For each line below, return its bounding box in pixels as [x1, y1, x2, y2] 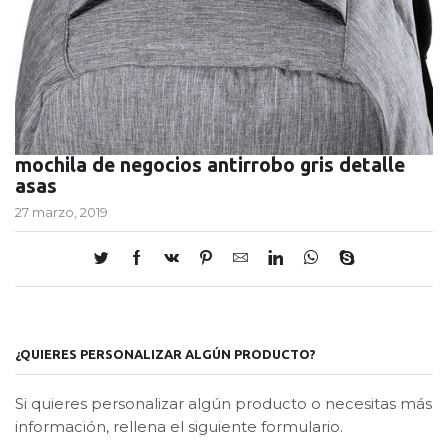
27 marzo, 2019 [15, 203, 108, 220]
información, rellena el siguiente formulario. [15, 418, 343, 437]
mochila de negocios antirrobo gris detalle [15, 153, 405, 176]
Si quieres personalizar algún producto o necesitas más [15, 395, 432, 414]
